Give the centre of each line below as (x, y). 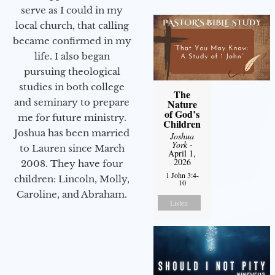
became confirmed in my (72, 41)
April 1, (182, 153)
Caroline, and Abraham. (72, 195)
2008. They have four (72, 164)
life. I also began (72, 56)
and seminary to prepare (72, 103)
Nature (182, 104)
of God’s (182, 114)
